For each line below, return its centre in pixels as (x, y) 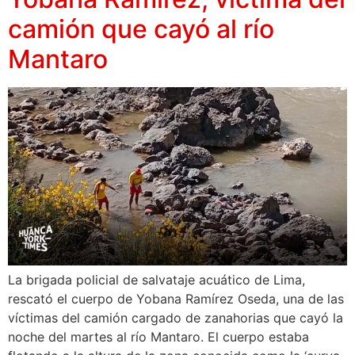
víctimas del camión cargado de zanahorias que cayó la (176, 317)
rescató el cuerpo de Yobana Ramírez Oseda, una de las (176, 298)
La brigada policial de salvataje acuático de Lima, (157, 279)
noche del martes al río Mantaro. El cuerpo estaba (158, 336)
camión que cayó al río (141, 29)
